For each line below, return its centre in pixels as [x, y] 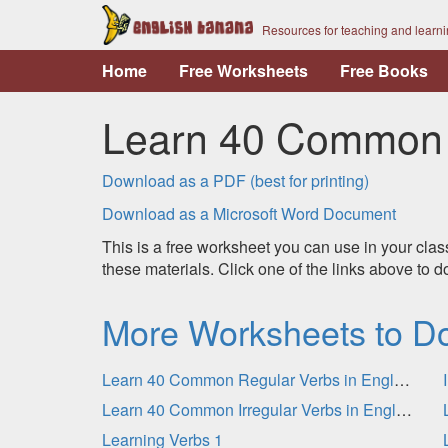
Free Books [384, 70]
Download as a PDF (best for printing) [235, 180]
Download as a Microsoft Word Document [249, 213]
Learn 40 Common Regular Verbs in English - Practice [402, 379]
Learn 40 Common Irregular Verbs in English [404, 409]
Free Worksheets [243, 70]
